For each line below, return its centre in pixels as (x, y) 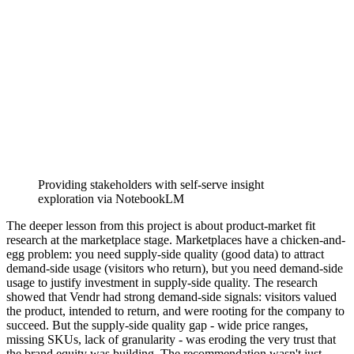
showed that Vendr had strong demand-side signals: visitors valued (171, 296)
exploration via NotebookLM (111, 198)
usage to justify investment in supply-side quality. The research (162, 282)
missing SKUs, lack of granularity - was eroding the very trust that (171, 339)
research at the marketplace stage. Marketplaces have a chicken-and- (176, 239)
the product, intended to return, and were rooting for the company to (175, 311)
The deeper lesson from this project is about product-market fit (161, 225)
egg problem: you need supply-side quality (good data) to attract (165, 254)
